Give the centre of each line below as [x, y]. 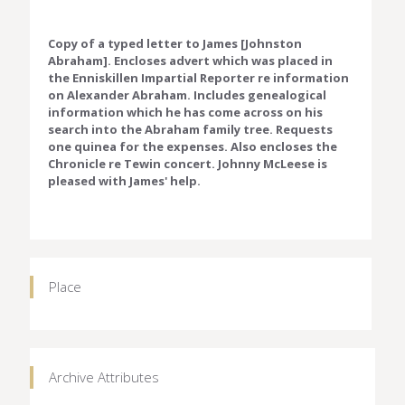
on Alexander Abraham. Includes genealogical [187, 94]
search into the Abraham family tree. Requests [190, 129]
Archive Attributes [104, 377]
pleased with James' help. [124, 180]
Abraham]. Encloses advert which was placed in [190, 60]
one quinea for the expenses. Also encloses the [193, 146]
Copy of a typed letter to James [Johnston [175, 43]
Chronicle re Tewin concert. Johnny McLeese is [188, 163]
